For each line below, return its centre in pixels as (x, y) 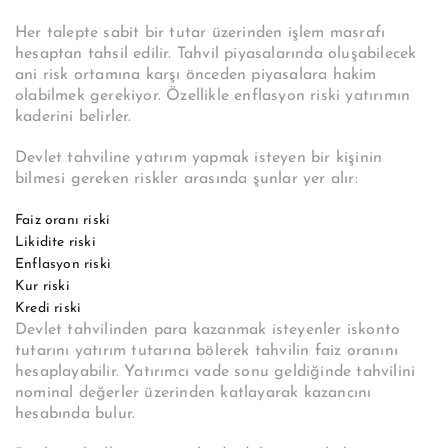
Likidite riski (55, 243)
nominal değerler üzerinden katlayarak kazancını (193, 393)
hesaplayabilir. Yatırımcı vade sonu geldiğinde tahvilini (215, 372)
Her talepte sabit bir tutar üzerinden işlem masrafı (200, 33)
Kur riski (44, 287)
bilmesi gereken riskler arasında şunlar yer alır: (186, 179)
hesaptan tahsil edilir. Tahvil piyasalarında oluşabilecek (216, 54)
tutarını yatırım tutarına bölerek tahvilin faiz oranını (207, 351)
